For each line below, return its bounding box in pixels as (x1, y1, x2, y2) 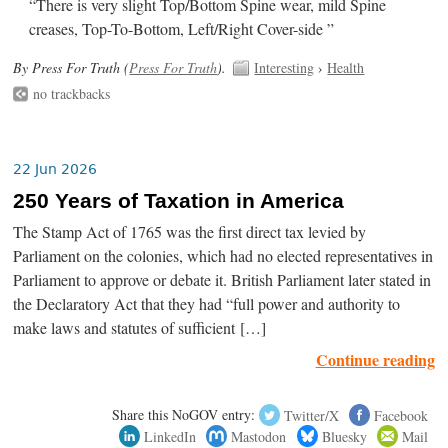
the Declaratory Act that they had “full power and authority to (13, 293, 401, 316)
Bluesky (321, 426, 367, 446)
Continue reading (315, 348, 435, 372)
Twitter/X (283, 405, 339, 425)
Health (327, 57, 365, 77)
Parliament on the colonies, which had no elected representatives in (13, 245, 434, 268)
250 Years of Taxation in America (13, 189, 345, 214)
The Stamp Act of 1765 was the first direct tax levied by (13, 221, 367, 244)
